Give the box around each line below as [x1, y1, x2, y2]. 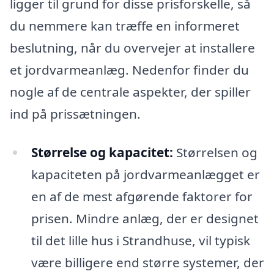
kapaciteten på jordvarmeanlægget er [31, 166, 260, 183]
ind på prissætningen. [10, 105, 141, 122]
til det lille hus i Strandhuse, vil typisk [31, 232, 250, 250]
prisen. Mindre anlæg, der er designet [31, 210, 259, 228]
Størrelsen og [172, 144, 257, 161]
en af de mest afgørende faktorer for [31, 188, 253, 206]
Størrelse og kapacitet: [31, 144, 173, 161]
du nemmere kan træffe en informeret [10, 17, 240, 34]
